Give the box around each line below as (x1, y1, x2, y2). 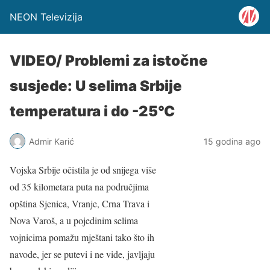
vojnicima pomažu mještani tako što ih (10, 231, 154, 243)
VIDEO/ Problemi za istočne (10, 52, 208, 69)
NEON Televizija (10, 11, 83, 23)
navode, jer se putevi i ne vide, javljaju (10, 248, 155, 260)
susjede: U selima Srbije (10, 77, 182, 95)
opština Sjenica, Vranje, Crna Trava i (10, 197, 149, 210)
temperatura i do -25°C (10, 102, 175, 120)
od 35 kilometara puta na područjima (10, 180, 149, 193)
